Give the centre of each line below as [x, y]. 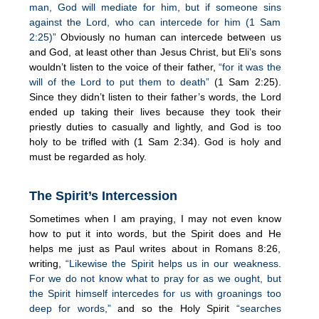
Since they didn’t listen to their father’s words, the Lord [155, 96]
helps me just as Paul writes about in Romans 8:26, [155, 248]
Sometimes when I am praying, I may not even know [155, 218]
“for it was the [250, 67]
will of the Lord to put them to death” [120, 82]
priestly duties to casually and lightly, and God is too [155, 126]
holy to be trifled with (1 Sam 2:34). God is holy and [155, 141]
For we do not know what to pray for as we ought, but [155, 278]
